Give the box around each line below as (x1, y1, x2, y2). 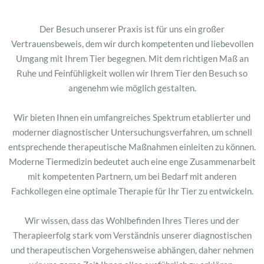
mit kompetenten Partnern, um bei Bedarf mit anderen (28, 170, 236, 181)
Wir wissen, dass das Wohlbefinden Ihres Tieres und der (25, 214, 239, 226)
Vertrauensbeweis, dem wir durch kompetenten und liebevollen (11, 38, 253, 49)
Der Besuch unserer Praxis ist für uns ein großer (39, 23, 225, 34)
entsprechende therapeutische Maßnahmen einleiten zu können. (8, 141, 256, 152)
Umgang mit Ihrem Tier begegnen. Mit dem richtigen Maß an (15, 52, 249, 64)
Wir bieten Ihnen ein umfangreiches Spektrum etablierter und (14, 111, 250, 123)
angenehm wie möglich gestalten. (68, 82, 196, 93)
